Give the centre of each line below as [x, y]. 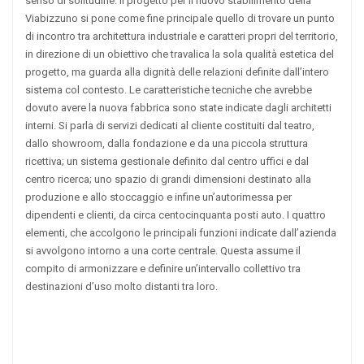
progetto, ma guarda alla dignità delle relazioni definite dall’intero [177, 71]
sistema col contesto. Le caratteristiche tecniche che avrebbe [169, 89]
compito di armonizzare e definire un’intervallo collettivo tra [163, 268]
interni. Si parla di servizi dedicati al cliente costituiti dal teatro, [170, 125]
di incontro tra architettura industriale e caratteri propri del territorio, [182, 36]
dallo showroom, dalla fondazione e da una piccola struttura [167, 143]
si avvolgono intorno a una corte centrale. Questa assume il [163, 250]
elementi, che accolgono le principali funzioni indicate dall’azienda [181, 232]
